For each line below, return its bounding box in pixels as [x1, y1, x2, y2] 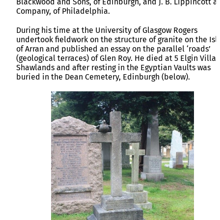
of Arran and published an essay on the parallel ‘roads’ [16, 44, 211, 54]
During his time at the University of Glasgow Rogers [16, 25, 197, 35]
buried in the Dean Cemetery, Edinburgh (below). [16, 72, 190, 82]
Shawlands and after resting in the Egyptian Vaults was [16, 62, 211, 72]
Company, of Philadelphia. [16, 6, 110, 16]
